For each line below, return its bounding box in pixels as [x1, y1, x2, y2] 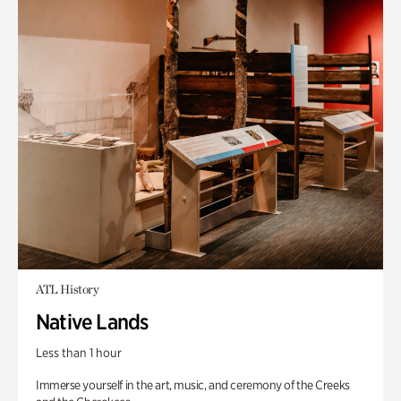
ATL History [36, 282, 99, 296]
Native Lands [36, 309, 149, 335]
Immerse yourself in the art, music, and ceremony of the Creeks [36, 378, 350, 392]
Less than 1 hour [36, 346, 122, 360]
